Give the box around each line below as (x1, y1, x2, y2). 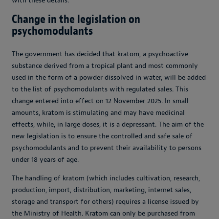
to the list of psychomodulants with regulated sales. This (12, 85, 188, 93)
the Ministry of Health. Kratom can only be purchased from (12, 209, 195, 218)
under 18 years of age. (12, 155, 79, 164)
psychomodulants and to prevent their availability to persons (12, 144, 201, 152)
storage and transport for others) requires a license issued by (12, 197, 199, 206)
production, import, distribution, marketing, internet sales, (12, 186, 191, 194)
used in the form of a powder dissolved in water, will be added (12, 73, 206, 82)
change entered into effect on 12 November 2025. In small (12, 97, 189, 105)
